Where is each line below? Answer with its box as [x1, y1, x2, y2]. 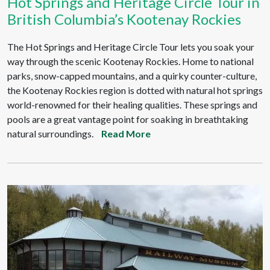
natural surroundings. [7, 128, 93, 139]
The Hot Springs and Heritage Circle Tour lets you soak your [7, 41, 254, 52]
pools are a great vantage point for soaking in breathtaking [7, 113, 248, 125]
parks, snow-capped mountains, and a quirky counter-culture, [7, 70, 257, 81]
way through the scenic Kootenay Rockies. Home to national [7, 55, 254, 67]
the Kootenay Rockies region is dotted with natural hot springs [7, 84, 263, 96]
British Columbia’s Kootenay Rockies [7, 10, 241, 28]
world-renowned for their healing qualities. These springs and [7, 99, 257, 110]
